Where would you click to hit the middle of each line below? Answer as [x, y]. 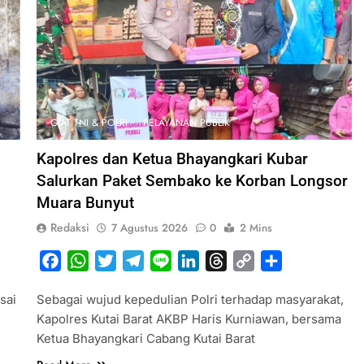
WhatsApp [120, 261]
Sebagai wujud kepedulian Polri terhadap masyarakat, [190, 300]
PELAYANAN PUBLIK [186, 123]
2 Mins [256, 228]
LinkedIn [224, 261]
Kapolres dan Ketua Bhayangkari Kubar [172, 159]
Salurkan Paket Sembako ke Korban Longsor [192, 181]
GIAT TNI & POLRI [89, 123]
